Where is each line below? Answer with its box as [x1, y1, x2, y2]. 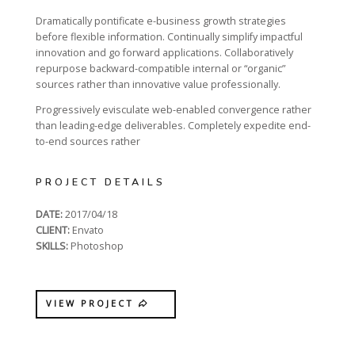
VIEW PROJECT [46, 297, 139, 310]
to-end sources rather [36, 135, 140, 149]
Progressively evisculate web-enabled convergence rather [36, 103, 311, 117]
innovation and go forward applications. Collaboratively [36, 45, 293, 59]
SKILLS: [36, 239, 68, 254]
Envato [70, 223, 104, 238]
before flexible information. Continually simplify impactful [36, 29, 303, 44]
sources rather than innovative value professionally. [36, 77, 281, 91]
